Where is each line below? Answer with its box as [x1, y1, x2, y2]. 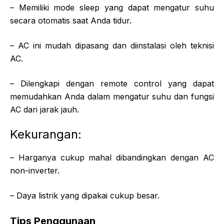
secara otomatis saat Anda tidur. [10, 15, 131, 25]
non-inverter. [10, 165, 59, 175]
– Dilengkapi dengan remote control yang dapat [10, 78, 214, 88]
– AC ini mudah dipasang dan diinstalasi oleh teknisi [10, 40, 214, 50]
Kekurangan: [10, 126, 81, 141]
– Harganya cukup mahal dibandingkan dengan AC [10, 152, 214, 162]
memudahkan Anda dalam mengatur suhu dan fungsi [10, 91, 214, 101]
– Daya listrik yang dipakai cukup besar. [10, 190, 159, 200]
